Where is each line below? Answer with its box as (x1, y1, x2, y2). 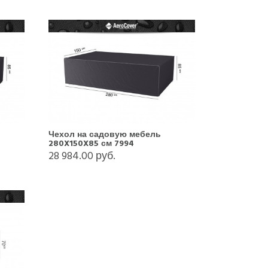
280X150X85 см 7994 (48, 136, 134, 150)
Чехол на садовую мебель (48, 127, 161, 141)
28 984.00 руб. (48, 147, 115, 165)
